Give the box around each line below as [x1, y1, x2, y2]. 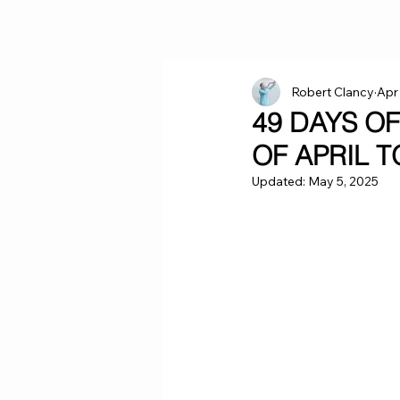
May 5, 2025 [308, 173, 379, 189]
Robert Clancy [291, 83, 374, 100]
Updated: [252, 173, 308, 189]
